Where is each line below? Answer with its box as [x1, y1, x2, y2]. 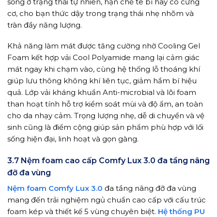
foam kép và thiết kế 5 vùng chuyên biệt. [7, 206, 158, 216]
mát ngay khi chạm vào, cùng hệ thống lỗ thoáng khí [7, 64, 200, 74]
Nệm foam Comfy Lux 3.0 [7, 183, 103, 193]
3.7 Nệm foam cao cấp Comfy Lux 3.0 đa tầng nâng [7, 155, 210, 165]
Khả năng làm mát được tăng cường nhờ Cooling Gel [7, 41, 200, 51]
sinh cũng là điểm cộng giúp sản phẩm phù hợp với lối [7, 123, 203, 132]
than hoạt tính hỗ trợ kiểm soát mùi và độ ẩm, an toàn [7, 99, 203, 109]
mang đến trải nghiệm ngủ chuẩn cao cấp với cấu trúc [7, 195, 206, 204]
